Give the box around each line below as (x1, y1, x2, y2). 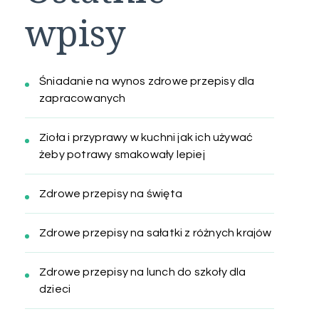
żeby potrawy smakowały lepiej (39, 149, 205, 161)
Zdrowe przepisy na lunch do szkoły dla (39, 266, 246, 278)
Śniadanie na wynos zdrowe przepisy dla (39, 75, 255, 88)
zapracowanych (39, 93, 126, 105)
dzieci (39, 283, 71, 296)
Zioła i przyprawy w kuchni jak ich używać (39, 132, 253, 144)
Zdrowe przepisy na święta (39, 188, 182, 200)
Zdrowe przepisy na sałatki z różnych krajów (39, 227, 272, 239)
